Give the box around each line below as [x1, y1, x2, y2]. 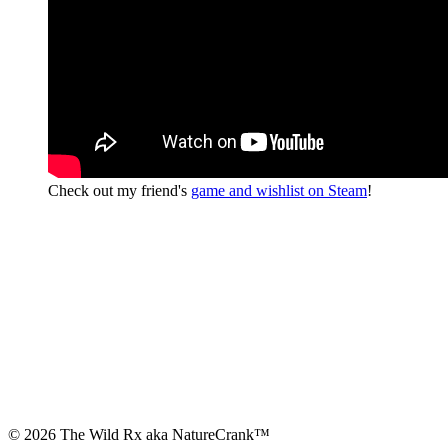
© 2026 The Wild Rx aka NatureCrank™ [8, 425, 270, 443]
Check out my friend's [48, 181, 191, 199]
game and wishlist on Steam [191, 181, 367, 199]
